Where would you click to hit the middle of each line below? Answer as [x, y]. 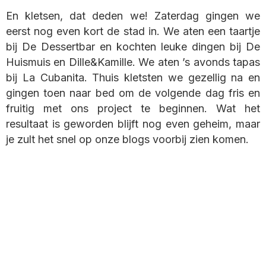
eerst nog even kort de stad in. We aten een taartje [133, 31]
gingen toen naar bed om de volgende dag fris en [133, 93]
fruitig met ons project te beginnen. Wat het [133, 109]
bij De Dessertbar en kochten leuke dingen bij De [133, 47]
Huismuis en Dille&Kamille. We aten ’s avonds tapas [133, 62]
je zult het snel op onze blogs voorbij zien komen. [127, 140]
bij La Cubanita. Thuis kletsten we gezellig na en [133, 78]
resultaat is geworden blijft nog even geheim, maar [133, 124]
